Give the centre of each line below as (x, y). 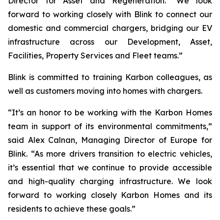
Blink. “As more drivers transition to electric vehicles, (110, 154)
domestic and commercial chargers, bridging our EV (110, 28)
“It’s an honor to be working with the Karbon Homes (110, 112)
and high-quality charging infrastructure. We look (110, 181)
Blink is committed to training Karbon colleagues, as (110, 77)
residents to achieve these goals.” (72, 209)
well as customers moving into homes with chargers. (105, 91)
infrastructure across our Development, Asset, (110, 42)
